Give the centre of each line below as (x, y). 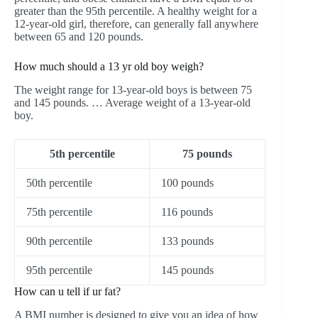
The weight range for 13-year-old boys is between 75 (133, 90)
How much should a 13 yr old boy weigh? (109, 67)
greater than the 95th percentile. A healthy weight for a (136, 11)
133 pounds (187, 241)
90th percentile (59, 241)
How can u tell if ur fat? (67, 292)
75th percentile (59, 212)
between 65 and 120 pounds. (79, 37)
